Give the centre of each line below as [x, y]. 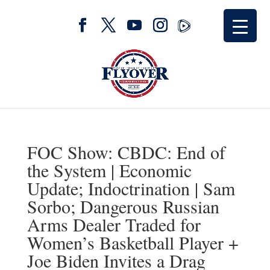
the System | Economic [109, 170]
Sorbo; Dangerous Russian [123, 206]
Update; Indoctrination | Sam [131, 188]
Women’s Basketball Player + [133, 242]
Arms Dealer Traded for [114, 224]
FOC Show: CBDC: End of [126, 152]
